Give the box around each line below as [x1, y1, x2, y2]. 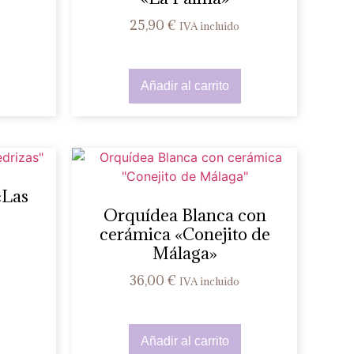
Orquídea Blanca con [103, 205, 266, 226]
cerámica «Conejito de [99, 224, 270, 245]
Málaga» [152, 243, 217, 264]
